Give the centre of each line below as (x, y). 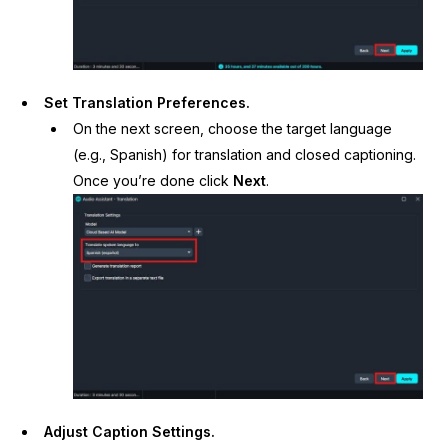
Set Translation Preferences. (147, 103)
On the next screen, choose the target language (232, 129)
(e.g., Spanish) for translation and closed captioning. (244, 155)
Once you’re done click (152, 181)
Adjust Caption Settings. (130, 432)
